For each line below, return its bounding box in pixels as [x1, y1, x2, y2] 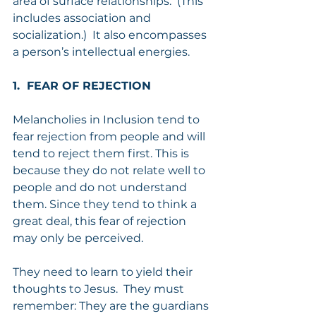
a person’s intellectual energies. [13, 44, 190, 59]
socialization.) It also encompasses [13, 28, 209, 42]
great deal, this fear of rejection [13, 214, 189, 228]
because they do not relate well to [13, 163, 208, 177]
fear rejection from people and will [13, 129, 208, 143]
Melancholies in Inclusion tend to [13, 112, 202, 126]
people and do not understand [13, 180, 190, 194]
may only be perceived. [13, 231, 143, 245]
